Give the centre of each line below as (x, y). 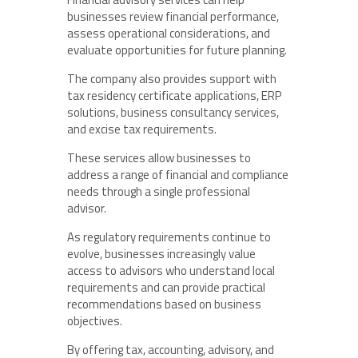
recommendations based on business (164, 304)
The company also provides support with (172, 79)
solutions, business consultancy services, (173, 113)
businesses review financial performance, (173, 17)
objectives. (95, 321)
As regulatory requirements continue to (169, 237)
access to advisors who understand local (171, 271)
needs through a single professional (159, 192)
